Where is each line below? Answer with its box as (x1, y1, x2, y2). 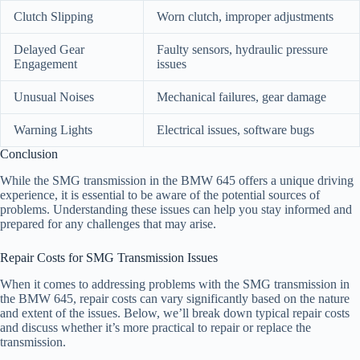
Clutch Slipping (14, 9, 93, 23)
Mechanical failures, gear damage (157, 89, 326, 104)
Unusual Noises (14, 89, 94, 104)
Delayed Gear (14, 42, 84, 56)
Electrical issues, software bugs (157, 122, 314, 137)
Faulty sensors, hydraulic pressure (157, 42, 328, 56)
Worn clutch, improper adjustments (157, 9, 333, 23)
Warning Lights (14, 122, 92, 137)
